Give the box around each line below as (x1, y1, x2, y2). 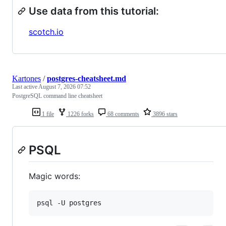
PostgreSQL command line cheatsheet (12, 92, 102, 99)
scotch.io (29, 26, 64, 37)
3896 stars (151, 110, 178, 118)
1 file (40, 110, 54, 118)
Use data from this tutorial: (29, 5, 159, 17)
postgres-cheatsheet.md (47, 74, 126, 83)
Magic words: (29, 171, 80, 182)
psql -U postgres (37, 199, 101, 207)
